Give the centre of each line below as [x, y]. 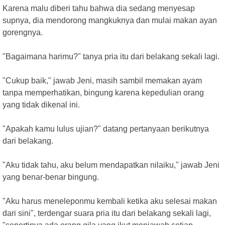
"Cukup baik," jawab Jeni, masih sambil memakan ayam [102, 81]
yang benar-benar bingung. [51, 177]
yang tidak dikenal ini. [41, 105]
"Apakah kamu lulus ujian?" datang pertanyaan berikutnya [106, 129]
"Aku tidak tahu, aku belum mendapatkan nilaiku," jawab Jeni [111, 165]
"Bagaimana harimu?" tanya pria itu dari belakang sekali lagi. [111, 57]
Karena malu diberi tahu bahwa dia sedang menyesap [99, 8]
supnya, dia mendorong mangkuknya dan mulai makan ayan [110, 20]
